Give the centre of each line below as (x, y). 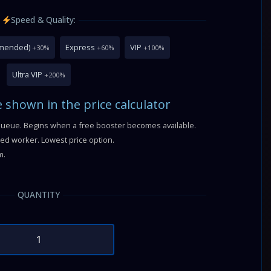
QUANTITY (39, 194)
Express (80, 47)
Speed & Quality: (44, 20)
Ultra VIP (28, 74)
